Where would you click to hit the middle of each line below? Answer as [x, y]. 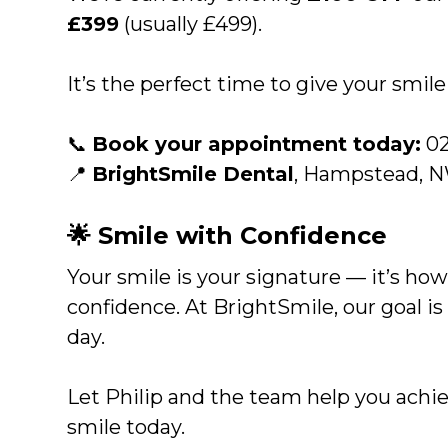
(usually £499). [191, 23]
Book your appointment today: [257, 143]
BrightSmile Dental [193, 173]
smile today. [126, 426]
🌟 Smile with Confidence [227, 235]
